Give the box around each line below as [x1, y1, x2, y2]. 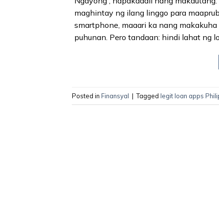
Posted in [72, 91, 101, 100]
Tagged [136, 91, 160, 100]
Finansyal [101, 91, 129, 100]
